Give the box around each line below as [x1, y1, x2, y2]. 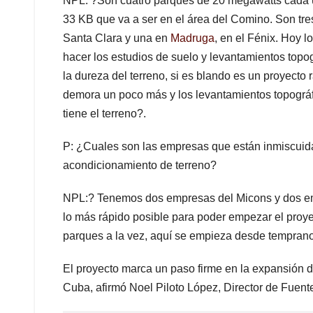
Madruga [170, 32, 214, 45]
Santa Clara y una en [63, 32, 170, 45]
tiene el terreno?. [63, 108, 146, 120]
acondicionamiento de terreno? [63, 159, 217, 172]
